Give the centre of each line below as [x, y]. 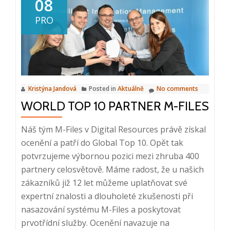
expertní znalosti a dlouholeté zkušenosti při [107, 196]
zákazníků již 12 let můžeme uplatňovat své [104, 183]
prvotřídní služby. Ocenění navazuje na [95, 223]
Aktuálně [131, 89]
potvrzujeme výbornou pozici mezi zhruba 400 [110, 156]
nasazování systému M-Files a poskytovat [101, 210]
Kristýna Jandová [52, 89]
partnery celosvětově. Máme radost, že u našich [112, 170]
